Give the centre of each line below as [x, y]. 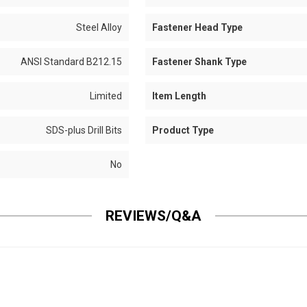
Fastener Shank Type [199, 62]
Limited [106, 96]
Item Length [179, 96]
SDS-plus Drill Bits [84, 130]
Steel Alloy [99, 27]
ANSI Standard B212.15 [72, 62]
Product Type [183, 130]
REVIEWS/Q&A [153, 216]
